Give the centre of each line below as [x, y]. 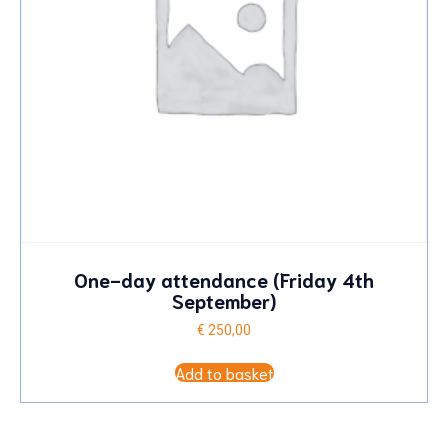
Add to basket [224, 373]
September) [224, 300]
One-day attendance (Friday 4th [224, 279]
